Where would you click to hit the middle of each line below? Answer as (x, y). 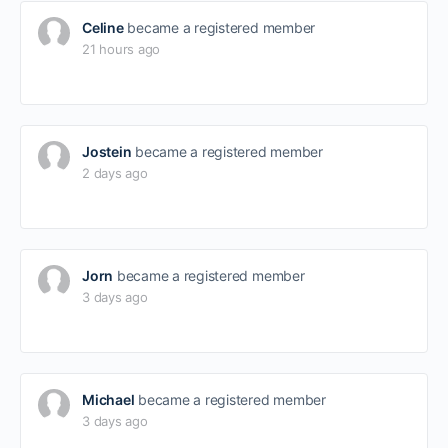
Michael (108, 399)
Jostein (107, 151)
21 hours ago (121, 49)
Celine (103, 27)
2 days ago (115, 173)
